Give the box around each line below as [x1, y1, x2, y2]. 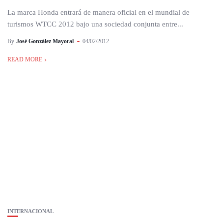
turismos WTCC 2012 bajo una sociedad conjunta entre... [7, 20, 183, 28]
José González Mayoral [16, 38, 74, 45]
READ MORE [7, 56, 42, 63]
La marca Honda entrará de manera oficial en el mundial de [7, 8, 190, 16]
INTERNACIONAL [7, 208, 54, 214]
